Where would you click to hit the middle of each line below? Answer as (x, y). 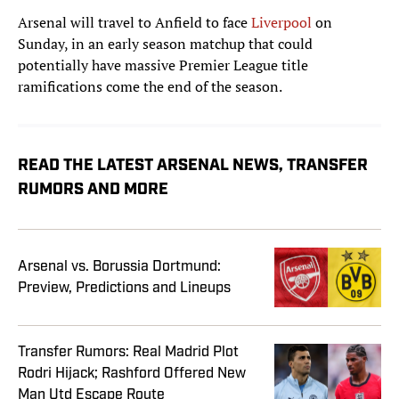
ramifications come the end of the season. (150, 87)
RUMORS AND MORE (93, 191)
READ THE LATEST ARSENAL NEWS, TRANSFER (193, 167)
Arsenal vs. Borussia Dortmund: (119, 267)
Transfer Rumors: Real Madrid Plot (128, 352)
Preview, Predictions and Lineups (124, 288)
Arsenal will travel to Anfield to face (134, 23)
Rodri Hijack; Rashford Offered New (132, 374)
